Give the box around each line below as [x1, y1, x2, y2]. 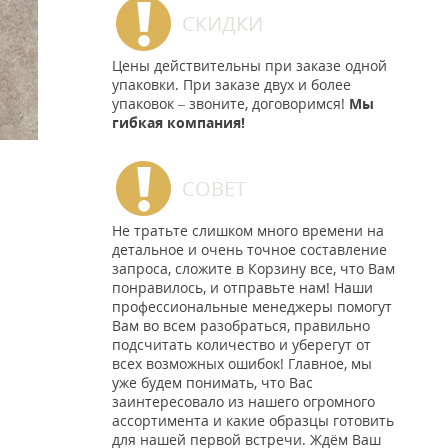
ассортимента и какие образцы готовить [112, 411, 394, 430]
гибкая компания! [112, 113, 245, 132]
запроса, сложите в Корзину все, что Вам [112, 259, 395, 278]
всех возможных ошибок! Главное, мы [112, 354, 372, 373]
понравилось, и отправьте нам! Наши [112, 278, 373, 297]
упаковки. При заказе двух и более [112, 75, 351, 94]
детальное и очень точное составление [112, 240, 387, 259]
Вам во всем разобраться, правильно [112, 316, 370, 335]
